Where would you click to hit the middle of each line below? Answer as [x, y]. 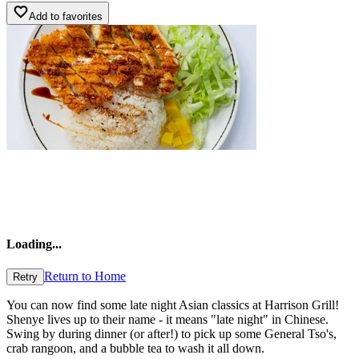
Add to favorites [66, 16]
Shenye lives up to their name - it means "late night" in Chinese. [167, 320]
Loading [29, 244]
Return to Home [85, 276]
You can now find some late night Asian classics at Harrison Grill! [173, 305]
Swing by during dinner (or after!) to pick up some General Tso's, [171, 334]
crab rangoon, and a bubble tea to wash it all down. [135, 349]
